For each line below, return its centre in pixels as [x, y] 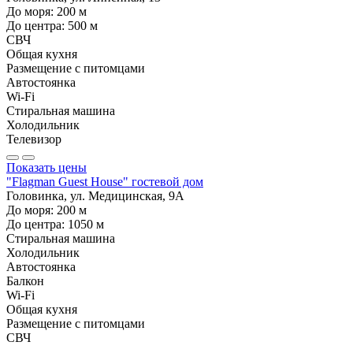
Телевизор [34, 139]
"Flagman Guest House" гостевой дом [105, 181]
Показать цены [46, 167]
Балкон [25, 281]
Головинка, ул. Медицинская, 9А [95, 195]
